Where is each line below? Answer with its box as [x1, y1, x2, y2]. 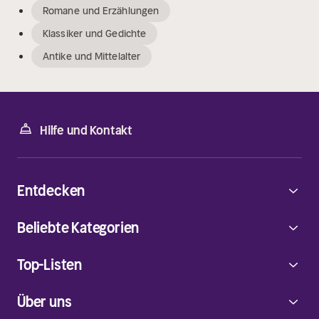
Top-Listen [17, 256, 82, 274]
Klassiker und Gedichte [43, 27, 147, 41]
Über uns [17, 293, 72, 311]
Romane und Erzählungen [43, 4, 159, 18]
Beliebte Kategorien [17, 219, 140, 237]
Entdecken [17, 182, 85, 200]
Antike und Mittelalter [43, 50, 141, 63]
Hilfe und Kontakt [40, 122, 133, 139]
